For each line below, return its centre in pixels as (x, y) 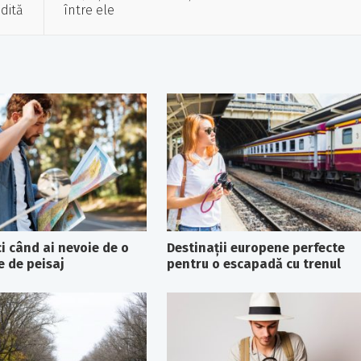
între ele (89, 10)
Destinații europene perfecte (255, 247)
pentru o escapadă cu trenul (253, 263)
